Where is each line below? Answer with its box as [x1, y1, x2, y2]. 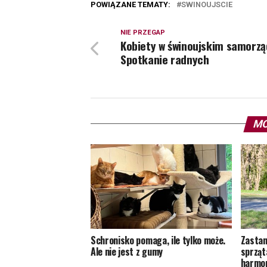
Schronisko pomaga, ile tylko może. [91, 232, 226, 247]
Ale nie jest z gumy [91, 244, 163, 259]
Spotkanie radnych [120, 50, 209, 68]
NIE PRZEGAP [120, 28, 165, 36]
